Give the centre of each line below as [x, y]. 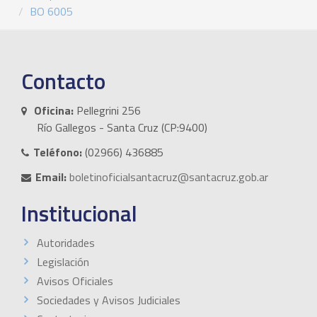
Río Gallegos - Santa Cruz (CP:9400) [122, 127]
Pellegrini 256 [107, 110]
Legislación [63, 261]
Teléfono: [58, 152]
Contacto [63, 81]
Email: [51, 177]
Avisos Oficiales [75, 281]
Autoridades [66, 242]
